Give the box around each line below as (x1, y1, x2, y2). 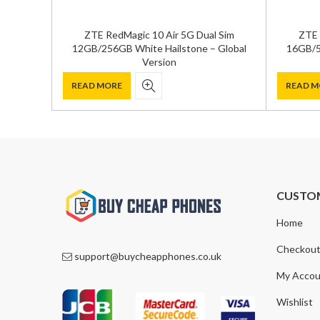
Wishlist (276, 295, 313, 308)
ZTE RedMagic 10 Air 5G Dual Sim (84, 28, 234, 41)
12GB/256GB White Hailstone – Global (71, 41, 246, 54)
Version (141, 55, 176, 68)
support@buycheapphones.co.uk (74, 249, 221, 262)
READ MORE (71, 79, 122, 91)
